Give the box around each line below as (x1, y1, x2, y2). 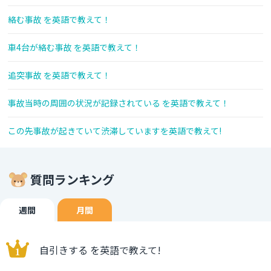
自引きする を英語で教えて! (39, 243, 161, 258)
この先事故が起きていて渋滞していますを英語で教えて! (8, 125, 221, 137)
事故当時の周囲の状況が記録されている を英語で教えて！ (8, 97, 229, 109)
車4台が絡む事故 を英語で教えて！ (8, 41, 141, 54)
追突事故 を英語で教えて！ (8, 69, 111, 82)
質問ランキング (30, 171, 114, 189)
